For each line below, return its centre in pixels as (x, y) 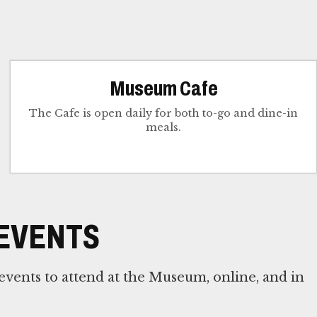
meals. (164, 128)
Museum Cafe (163, 89)
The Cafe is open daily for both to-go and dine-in (164, 114)
